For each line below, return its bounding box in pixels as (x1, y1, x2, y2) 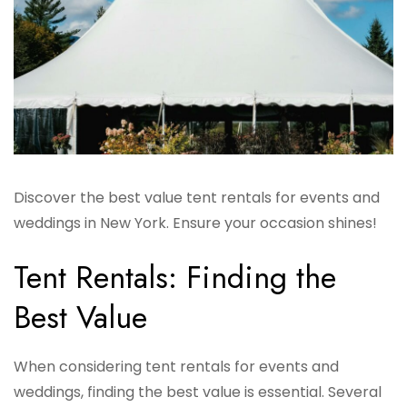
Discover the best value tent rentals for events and (14, 187, 380, 209)
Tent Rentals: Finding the (14, 255, 336, 301)
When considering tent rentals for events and (14, 356, 339, 378)
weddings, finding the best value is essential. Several (14, 382, 382, 403)
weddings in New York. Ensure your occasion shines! (14, 213, 377, 234)
